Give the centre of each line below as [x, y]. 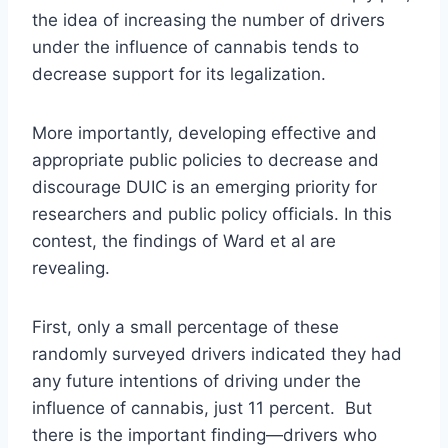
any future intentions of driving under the [196, 380]
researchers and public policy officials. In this [212, 213]
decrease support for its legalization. [179, 73]
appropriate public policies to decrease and [205, 159]
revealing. [71, 267]
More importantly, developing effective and [204, 132]
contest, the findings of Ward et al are [184, 240]
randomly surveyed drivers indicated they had [217, 353]
